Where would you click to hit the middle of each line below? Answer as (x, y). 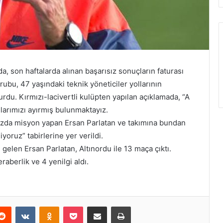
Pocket (93, 206)
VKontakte (51, 206)
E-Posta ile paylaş (116, 206)
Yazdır (140, 206)
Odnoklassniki (80, 206)
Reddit (21, 206)
